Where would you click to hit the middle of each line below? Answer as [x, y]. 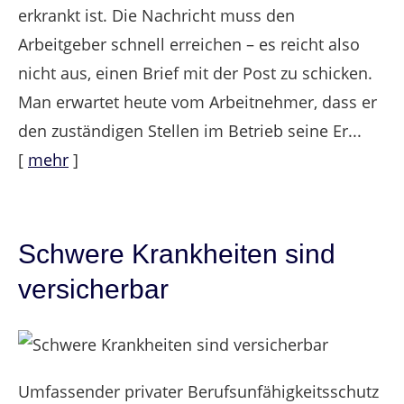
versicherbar [93, 289]
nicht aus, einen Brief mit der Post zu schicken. [195, 73]
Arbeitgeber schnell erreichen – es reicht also [189, 44]
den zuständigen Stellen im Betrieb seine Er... [190, 131]
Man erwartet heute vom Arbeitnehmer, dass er [197, 102]
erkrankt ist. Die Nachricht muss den [156, 15]
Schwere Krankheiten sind [177, 254]
